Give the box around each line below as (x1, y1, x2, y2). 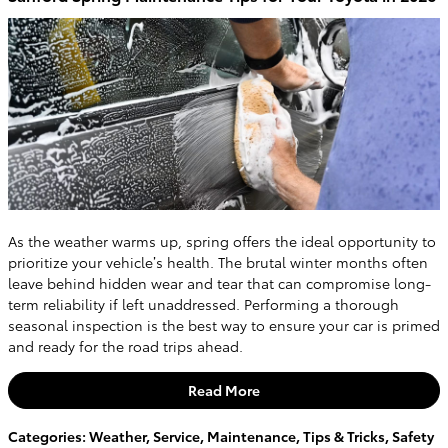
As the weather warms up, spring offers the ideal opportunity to (8, 230, 436, 251)
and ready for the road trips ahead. (8, 335, 243, 356)
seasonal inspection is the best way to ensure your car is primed (8, 314, 440, 335)
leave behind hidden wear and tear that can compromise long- (8, 272, 431, 293)
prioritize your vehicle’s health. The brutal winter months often (8, 251, 428, 272)
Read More (188, 380, 260, 401)
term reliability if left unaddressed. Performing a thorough (8, 293, 399, 314)
